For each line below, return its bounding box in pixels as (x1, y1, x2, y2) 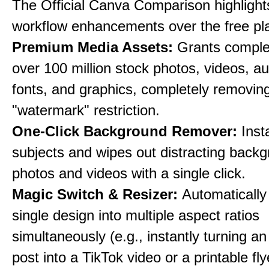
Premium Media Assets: (12, 39, 177, 55)
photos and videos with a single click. (12, 165, 246, 181)
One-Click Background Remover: (12, 123, 241, 139)
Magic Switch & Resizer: (12, 186, 182, 202)
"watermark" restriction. (12, 102, 160, 118)
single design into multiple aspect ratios (12, 207, 259, 223)
